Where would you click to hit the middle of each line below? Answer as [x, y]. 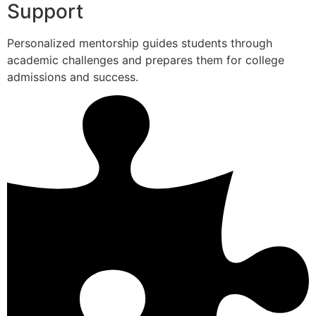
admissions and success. [73, 77]
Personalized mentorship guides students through [140, 43]
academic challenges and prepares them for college [146, 60]
